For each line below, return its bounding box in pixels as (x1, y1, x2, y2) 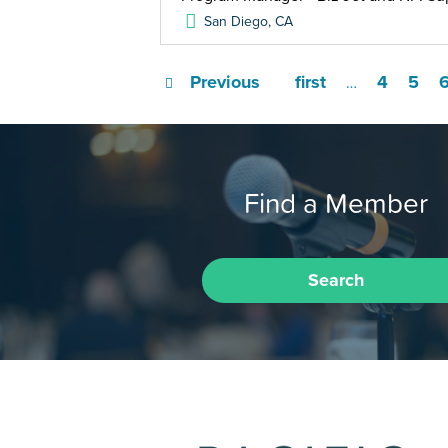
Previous (189, 71, 260, 93)
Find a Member (244, 181, 428, 224)
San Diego (204, 13, 269, 30)
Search (307, 268, 364, 291)
